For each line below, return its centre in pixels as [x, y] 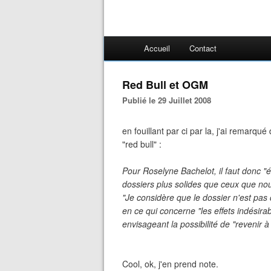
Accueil [157, 48]
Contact [203, 48]
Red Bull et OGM [165, 85]
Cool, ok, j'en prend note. [170, 264]
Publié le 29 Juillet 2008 [169, 100]
